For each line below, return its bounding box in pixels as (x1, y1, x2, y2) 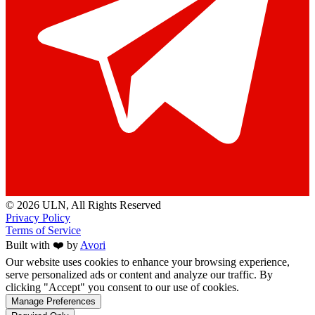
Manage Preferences (11, 295, 96, 307)
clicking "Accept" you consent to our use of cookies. (6, 281, 239, 293)
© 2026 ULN (6, 198, 66, 211)
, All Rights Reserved (66, 198, 161, 211)
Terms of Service (6, 224, 81, 236)
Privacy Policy (6, 211, 70, 224)
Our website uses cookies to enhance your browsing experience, (6, 255, 290, 268)
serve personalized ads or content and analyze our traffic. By (6, 268, 273, 281)
